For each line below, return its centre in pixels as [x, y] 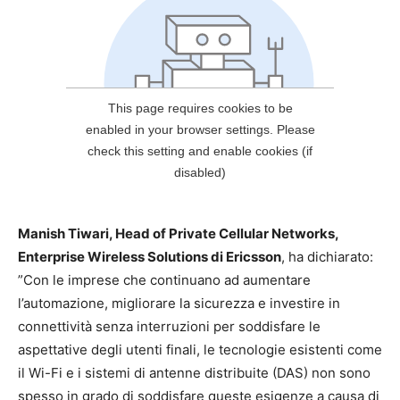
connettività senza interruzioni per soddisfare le [169, 327]
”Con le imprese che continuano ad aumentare [164, 280]
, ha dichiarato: [327, 257]
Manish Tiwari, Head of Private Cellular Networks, [178, 234]
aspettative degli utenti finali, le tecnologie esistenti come [200, 350]
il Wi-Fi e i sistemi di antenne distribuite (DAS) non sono [194, 373]
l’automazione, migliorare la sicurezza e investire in [179, 304]
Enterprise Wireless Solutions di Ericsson [150, 257]
